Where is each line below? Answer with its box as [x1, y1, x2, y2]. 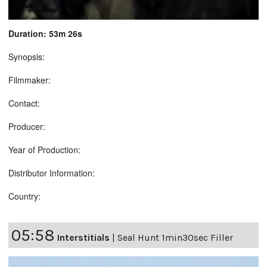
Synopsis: [8, 50, 45, 63]
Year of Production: [8, 143, 80, 156]
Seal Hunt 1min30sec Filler [117, 231, 233, 243]
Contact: [8, 97, 40, 109]
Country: [8, 190, 41, 202]
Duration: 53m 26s [8, 27, 82, 39]
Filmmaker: [8, 73, 51, 86]
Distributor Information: [8, 166, 95, 179]
